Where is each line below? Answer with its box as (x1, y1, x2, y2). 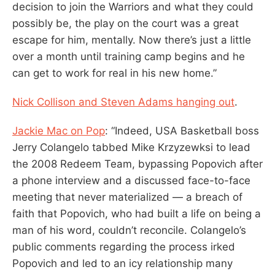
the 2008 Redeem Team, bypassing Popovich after (12, 157, 263, 170)
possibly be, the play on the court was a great (12, 17, 239, 29)
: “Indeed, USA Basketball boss (105, 124, 259, 137)
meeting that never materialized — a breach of (12, 190, 242, 203)
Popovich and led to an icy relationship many (12, 257, 233, 269)
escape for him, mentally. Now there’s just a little (12, 33, 251, 46)
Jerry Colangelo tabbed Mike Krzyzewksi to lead (12, 141, 250, 153)
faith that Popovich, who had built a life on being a (12, 207, 261, 220)
